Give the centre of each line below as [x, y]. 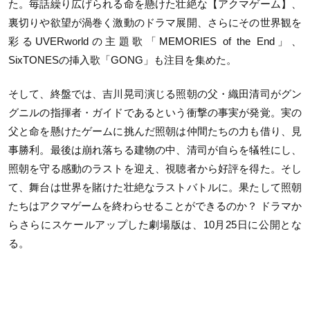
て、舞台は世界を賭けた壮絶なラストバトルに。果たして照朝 [155, 188]
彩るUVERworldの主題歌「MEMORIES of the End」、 [155, 41]
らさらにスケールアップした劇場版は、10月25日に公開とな [155, 225]
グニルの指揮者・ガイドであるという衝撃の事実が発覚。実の [155, 113]
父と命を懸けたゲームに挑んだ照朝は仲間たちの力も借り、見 [155, 131]
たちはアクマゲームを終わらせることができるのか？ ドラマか [155, 206]
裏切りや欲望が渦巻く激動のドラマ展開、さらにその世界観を [155, 22]
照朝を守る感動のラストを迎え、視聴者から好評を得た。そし [155, 169]
